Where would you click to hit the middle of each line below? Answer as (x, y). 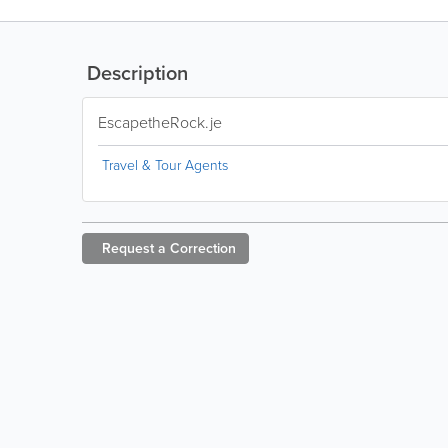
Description (135, 73)
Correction (203, 248)
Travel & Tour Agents (165, 165)
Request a (134, 248)
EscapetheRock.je (160, 122)
